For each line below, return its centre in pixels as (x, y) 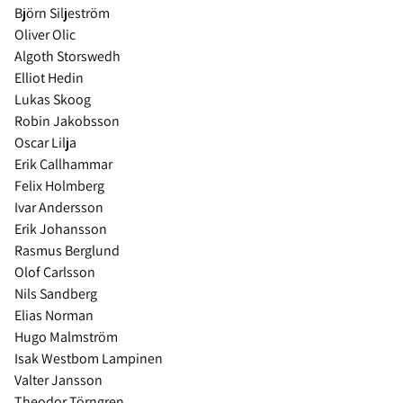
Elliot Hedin (50, 78)
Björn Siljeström (62, 13)
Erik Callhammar (65, 165)
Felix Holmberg (61, 186)
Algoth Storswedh (69, 57)
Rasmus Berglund (67, 251)
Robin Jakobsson (68, 121)
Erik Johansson (62, 229)
